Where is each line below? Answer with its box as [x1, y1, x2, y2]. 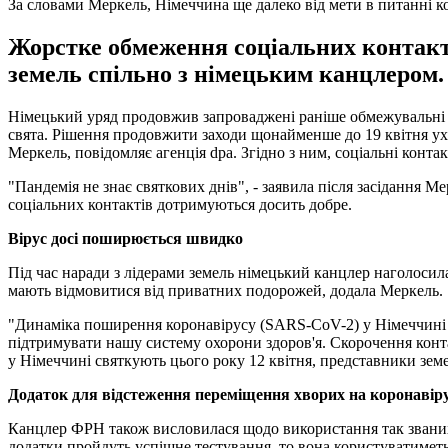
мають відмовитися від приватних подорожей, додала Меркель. [8, 281, 443, 299]
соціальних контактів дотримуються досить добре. [8, 195, 352, 213]
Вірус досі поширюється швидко [8, 229, 243, 247]
